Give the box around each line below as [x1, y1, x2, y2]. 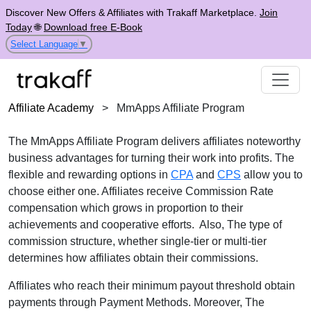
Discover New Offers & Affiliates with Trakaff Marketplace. [6, 7, 260, 18]
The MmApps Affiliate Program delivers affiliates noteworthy [8, 135, 301, 147]
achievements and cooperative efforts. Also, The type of [8, 219, 282, 230]
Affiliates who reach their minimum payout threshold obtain [8, 280, 295, 292]
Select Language [10, 38, 78, 49]
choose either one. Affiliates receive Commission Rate [8, 185, 274, 197]
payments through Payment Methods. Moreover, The [8, 296, 264, 308]
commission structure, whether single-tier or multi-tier [8, 235, 267, 247]
